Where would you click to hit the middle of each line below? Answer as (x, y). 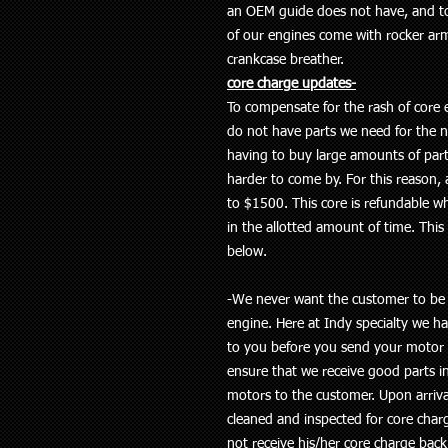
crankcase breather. (285, 60)
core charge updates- (291, 84)
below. (247, 252)
